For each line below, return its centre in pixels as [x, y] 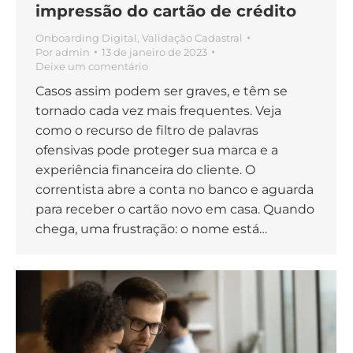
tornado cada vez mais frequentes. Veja [158, 111]
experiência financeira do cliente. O [145, 170]
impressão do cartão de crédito [166, 11]
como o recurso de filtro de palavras [147, 131]
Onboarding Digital [86, 38]
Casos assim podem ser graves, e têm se [162, 91]
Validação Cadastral [192, 38]
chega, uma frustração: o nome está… [151, 229]
